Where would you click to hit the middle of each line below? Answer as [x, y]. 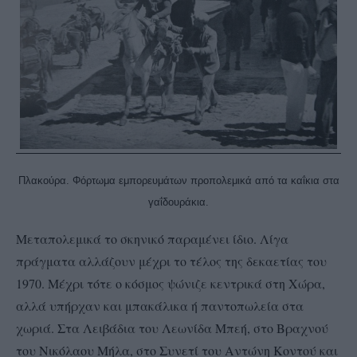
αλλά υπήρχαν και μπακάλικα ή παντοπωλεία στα [160, 305]
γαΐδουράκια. [178, 202]
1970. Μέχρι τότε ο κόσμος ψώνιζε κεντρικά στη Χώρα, [171, 283]
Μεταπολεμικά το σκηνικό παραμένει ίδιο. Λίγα [152, 238]
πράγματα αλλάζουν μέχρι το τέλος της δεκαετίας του [171, 261]
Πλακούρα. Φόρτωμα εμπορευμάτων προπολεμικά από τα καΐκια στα [178, 180]
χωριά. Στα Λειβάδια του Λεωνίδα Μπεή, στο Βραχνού [172, 328]
